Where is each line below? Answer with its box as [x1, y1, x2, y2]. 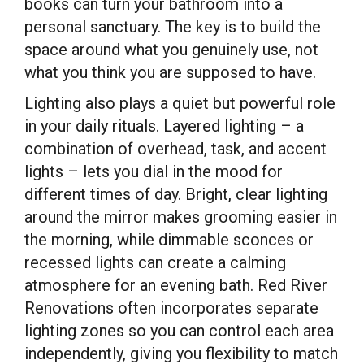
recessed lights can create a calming [24, 253, 286, 272]
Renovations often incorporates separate [24, 298, 318, 318]
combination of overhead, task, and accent [24, 139, 327, 158]
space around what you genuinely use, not [24, 40, 318, 59]
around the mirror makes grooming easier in [24, 207, 337, 227]
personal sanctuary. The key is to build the [24, 17, 321, 37]
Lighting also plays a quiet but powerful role [24, 93, 336, 113]
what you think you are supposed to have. [24, 63, 316, 82]
